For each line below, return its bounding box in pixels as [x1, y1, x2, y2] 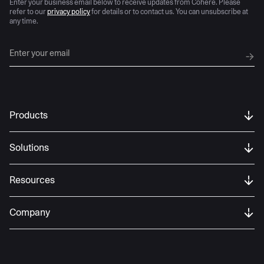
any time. [9, 16, 38, 26]
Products [9, 110, 48, 121]
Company [9, 207, 50, 219]
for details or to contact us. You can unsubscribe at [90, 7, 248, 16]
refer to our [9, 7, 47, 16]
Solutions [9, 142, 49, 154]
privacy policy [47, 7, 90, 16]
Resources [9, 174, 55, 186]
